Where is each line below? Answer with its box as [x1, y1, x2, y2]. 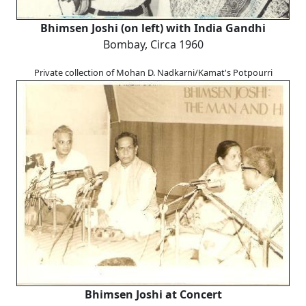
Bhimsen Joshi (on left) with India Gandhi [40, 20, 266, 36]
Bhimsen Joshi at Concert [84, 287, 222, 303]
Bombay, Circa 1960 [102, 37, 204, 53]
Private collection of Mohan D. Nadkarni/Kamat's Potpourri [33, 66, 273, 79]
